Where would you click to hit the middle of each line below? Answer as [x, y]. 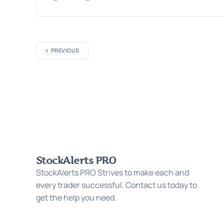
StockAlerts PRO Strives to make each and [112, 173]
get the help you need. [76, 198]
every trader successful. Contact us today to [116, 185]
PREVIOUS [65, 50]
